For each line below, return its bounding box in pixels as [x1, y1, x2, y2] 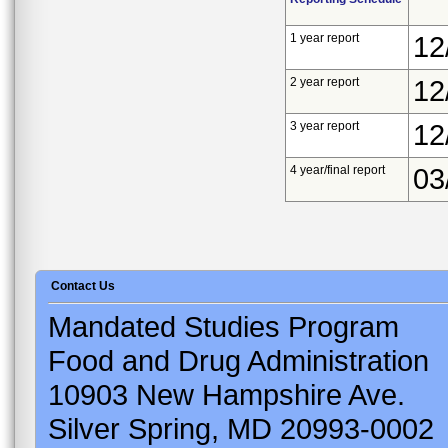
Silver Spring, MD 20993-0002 [48, 411, 434, 445]
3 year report [290, 118, 360, 133]
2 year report [290, 74, 360, 89]
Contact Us [51, 278, 115, 293]
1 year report [290, 30, 360, 45]
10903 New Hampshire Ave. [48, 377, 405, 411]
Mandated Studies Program [48, 309, 399, 343]
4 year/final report [290, 162, 386, 177]
